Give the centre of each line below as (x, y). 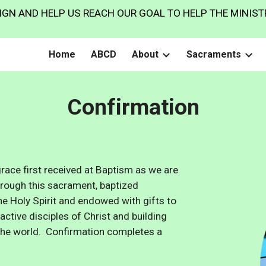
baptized (119, 185)
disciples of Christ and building (98, 216)
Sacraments (214, 54)
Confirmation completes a (104, 232)
